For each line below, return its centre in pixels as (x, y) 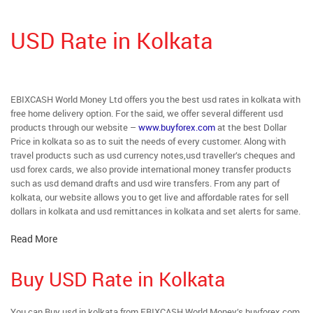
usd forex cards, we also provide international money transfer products (151, 169)
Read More (34, 239)
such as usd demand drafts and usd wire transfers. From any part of (145, 183)
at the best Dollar (251, 127)
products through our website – (74, 127)
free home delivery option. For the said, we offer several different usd (147, 113)
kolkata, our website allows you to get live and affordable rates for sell (150, 197)
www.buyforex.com (177, 127)
